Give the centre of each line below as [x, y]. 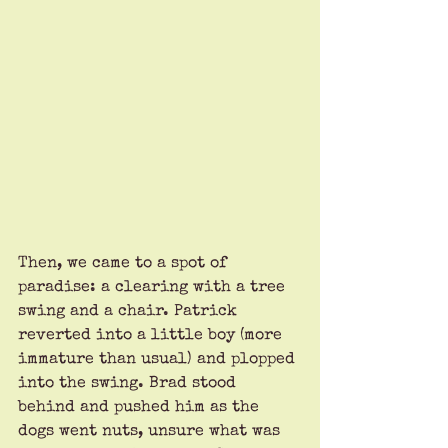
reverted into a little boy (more [152, 335]
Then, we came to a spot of [125, 263]
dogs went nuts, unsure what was [151, 431]
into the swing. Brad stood [129, 383]
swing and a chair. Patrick [130, 311]
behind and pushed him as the [141, 407]
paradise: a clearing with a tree [154, 287]
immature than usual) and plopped [159, 359]
